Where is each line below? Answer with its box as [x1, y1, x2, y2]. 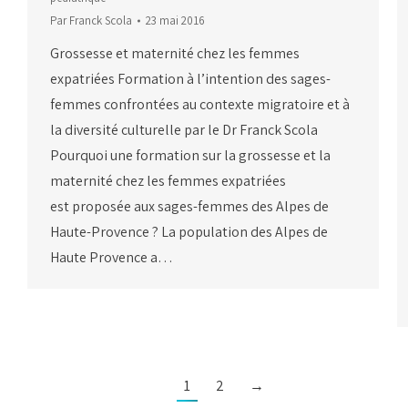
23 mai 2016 [146, 13, 205, 29]
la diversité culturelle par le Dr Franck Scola [50, 120, 318, 140]
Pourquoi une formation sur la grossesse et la [50, 146, 331, 166]
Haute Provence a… [50, 248, 173, 268]
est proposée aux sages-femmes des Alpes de [50, 197, 329, 217]
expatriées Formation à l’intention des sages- [50, 69, 331, 89]
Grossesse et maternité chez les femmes [50, 44, 300, 64]
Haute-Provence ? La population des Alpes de [50, 222, 328, 242]
